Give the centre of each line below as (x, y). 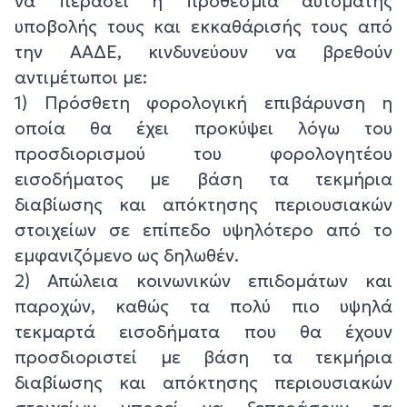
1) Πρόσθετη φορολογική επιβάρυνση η (203, 102)
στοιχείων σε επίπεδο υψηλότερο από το (203, 229)
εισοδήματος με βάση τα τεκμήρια (203, 179)
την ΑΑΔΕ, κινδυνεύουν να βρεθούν (203, 51)
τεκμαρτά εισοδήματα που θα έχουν (203, 331)
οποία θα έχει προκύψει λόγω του (203, 128)
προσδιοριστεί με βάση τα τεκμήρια (203, 357)
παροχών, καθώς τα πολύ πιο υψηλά (203, 306)
